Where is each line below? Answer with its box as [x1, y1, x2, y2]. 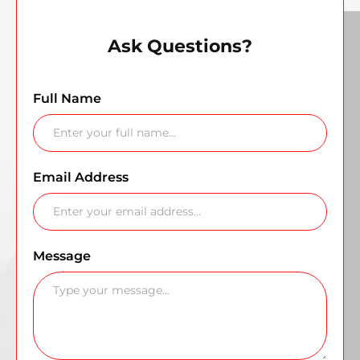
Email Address [33, 170, 129, 186]
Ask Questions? [108, 35, 252, 58]
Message [33, 248, 91, 264]
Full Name [33, 91, 101, 107]
